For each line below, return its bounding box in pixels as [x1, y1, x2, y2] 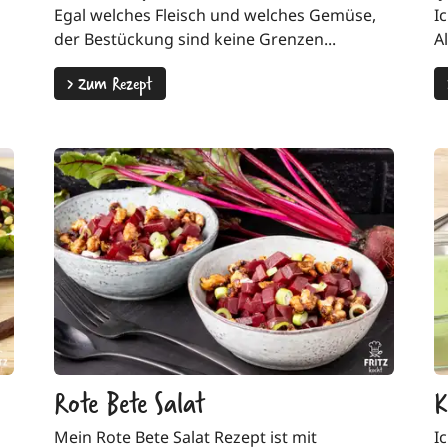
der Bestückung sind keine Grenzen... [54, 28, 336, 51]
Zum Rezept [73, 69, 153, 97]
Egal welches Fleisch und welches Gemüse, [54, 4, 376, 27]
